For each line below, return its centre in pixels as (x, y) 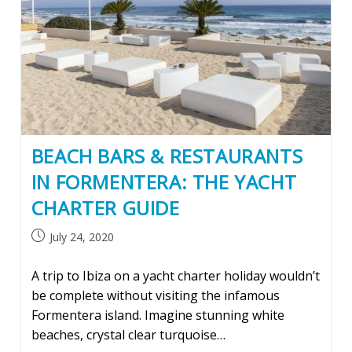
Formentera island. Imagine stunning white (158, 315)
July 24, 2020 (81, 237)
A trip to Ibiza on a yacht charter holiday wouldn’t (175, 276)
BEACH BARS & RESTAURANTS (167, 156)
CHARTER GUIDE (105, 208)
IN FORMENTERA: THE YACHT (164, 182)
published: (55, 253)
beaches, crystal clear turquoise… (128, 335)
